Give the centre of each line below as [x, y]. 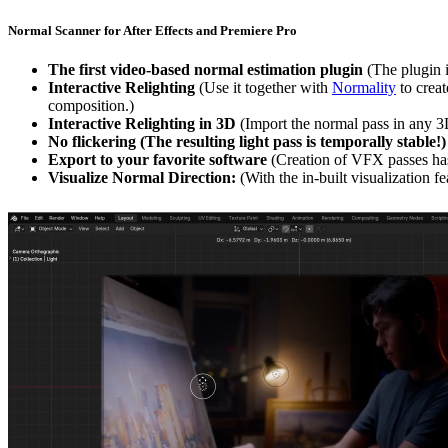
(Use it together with [265, 88]
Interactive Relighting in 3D [144, 124]
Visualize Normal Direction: [144, 178]
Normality [364, 88]
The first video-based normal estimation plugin [207, 70]
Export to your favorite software [159, 160]
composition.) [91, 106]
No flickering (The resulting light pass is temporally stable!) [247, 142]
